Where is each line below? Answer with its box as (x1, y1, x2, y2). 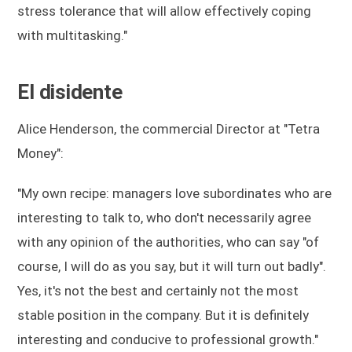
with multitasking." (17, 27, 128, 43)
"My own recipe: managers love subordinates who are (17, 185, 332, 201)
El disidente (17, 79, 123, 104)
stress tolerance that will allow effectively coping (17, 2, 312, 19)
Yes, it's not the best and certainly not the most (17, 282, 299, 299)
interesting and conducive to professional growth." (17, 331, 319, 347)
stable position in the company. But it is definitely (17, 306, 310, 323)
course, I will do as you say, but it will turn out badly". (17, 258, 327, 274)
